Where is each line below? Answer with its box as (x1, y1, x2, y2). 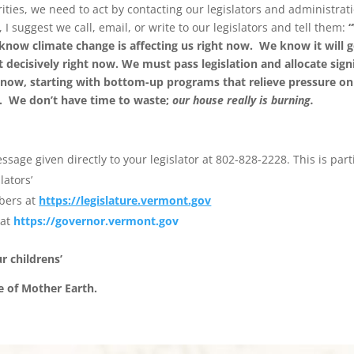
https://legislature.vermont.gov (39, 192, 212, 208)
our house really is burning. (172, 92, 314, 107)
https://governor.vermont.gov (13, 213, 179, 228)
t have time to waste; (53, 92, 173, 107)
